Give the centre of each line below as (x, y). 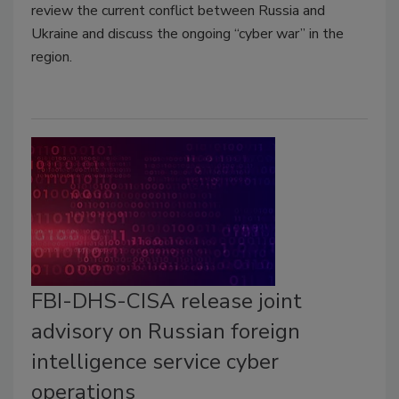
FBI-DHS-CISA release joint (167, 301)
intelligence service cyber (155, 362)
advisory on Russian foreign (166, 331)
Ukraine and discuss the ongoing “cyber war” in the (187, 33)
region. (52, 57)
